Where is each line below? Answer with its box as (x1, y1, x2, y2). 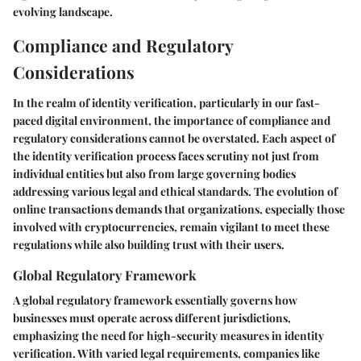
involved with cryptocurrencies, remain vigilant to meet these (13, 218, 330, 234)
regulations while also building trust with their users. (13, 236, 284, 252)
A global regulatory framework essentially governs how (13, 293, 297, 308)
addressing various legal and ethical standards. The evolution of (13, 183, 338, 199)
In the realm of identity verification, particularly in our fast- (13, 94, 320, 110)
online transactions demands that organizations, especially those (13, 201, 345, 217)
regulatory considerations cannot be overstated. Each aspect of (13, 130, 335, 146)
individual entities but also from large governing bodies (13, 165, 296, 181)
